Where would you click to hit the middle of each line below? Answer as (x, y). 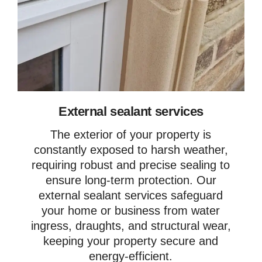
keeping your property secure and (131, 241)
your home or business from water (131, 210)
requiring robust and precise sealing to (131, 165)
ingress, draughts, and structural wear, (131, 225)
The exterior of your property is (131, 134)
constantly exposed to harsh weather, (131, 149)
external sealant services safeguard (131, 195)
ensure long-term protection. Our (131, 180)
